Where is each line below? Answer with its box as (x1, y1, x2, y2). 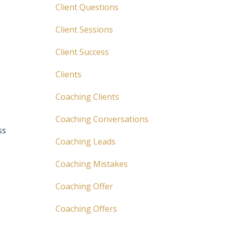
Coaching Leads (55, 136, 116, 147)
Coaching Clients (55, 91, 119, 102)
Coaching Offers (55, 203, 117, 214)
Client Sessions (55, 24, 113, 35)
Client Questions (55, 2, 119, 13)
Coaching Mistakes (55, 158, 128, 169)
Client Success (55, 46, 109, 58)
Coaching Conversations (55, 113, 149, 125)
